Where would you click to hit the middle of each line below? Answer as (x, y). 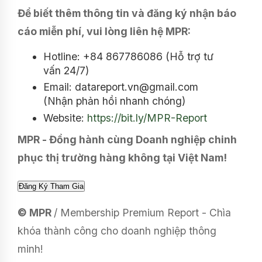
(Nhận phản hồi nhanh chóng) (114, 101)
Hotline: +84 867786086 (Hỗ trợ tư (128, 56)
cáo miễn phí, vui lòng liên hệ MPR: (104, 31)
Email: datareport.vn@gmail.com (121, 87)
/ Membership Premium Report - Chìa (142, 212)
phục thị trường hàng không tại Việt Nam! (122, 157)
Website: (65, 118)
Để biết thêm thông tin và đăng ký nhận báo (127, 13)
